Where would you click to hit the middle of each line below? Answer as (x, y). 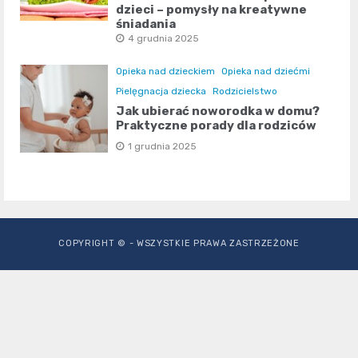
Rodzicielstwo (245, 91)
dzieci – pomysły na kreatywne (212, 10)
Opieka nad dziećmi (266, 72)
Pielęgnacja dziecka (161, 91)
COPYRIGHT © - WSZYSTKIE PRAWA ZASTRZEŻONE (179, 244)
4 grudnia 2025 (164, 39)
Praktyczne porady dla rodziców (217, 126)
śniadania (146, 24)
